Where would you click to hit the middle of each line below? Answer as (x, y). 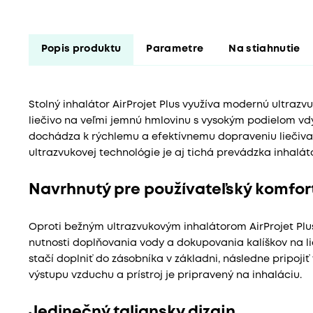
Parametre (175, 50)
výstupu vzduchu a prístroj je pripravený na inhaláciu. (165, 276)
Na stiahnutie (264, 50)
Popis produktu (81, 50)
